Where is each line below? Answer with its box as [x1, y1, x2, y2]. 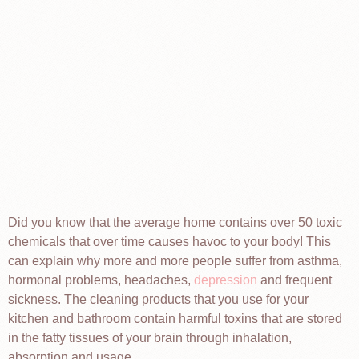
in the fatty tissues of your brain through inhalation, [8, 331, 292, 345]
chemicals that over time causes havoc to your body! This [8, 235, 331, 248]
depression [194, 273, 257, 287]
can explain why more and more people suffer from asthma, [8, 254, 342, 268]
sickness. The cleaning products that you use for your [8, 292, 309, 306]
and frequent [257, 273, 332, 287]
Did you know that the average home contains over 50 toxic [8, 216, 342, 229]
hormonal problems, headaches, [8, 273, 194, 287]
